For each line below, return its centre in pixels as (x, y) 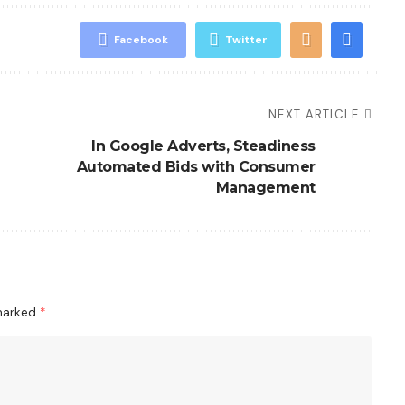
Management (265, 188)
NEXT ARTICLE (314, 114)
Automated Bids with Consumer (196, 167)
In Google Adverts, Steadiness (203, 146)
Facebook (141, 40)
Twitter (246, 40)
